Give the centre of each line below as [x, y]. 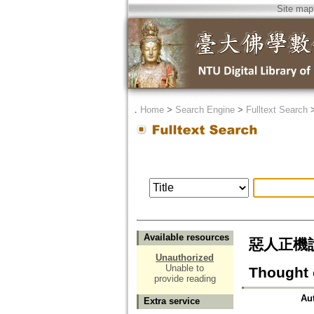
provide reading [185, 279]
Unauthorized [185, 258]
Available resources [186, 238]
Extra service [171, 301]
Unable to [185, 268]
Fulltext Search [277, 110]
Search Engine [205, 110]
